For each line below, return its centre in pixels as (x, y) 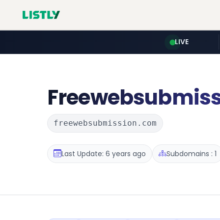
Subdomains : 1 (192, 153)
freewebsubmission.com (105, 123)
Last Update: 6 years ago (104, 153)
